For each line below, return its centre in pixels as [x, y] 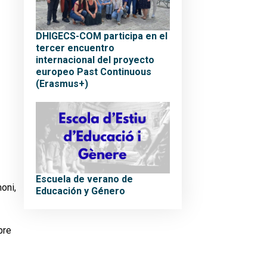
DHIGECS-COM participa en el [102, 36]
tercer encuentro [75, 48]
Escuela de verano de [84, 179]
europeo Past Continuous [94, 72]
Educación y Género [80, 191]
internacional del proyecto [95, 60]
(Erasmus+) [62, 84]
